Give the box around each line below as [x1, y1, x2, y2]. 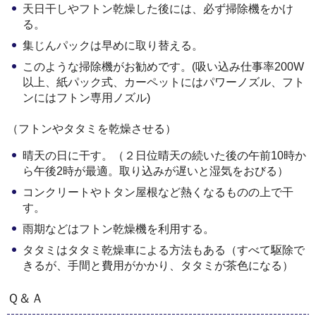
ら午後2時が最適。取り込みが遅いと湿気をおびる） [23, 164, 288, 177]
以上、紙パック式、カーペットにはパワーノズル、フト [23, 75, 305, 88]
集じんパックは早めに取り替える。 [23, 39, 203, 51]
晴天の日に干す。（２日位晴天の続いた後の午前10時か [23, 149, 306, 162]
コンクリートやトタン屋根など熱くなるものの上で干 [23, 186, 293, 198]
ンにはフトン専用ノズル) [23, 91, 150, 104]
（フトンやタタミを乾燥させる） [7, 123, 176, 135]
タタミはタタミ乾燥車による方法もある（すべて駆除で [23, 243, 305, 256]
